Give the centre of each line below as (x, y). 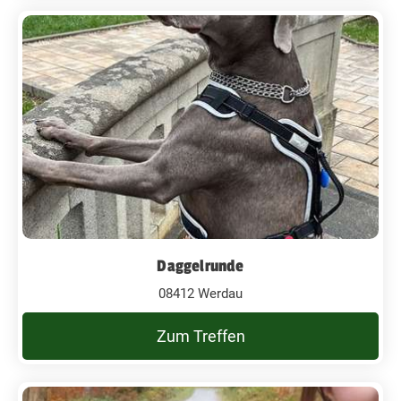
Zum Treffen (200, 336)
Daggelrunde (200, 265)
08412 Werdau (200, 293)
